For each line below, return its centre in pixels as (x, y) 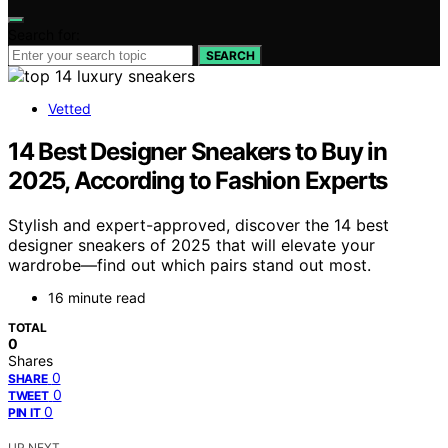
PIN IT (24, 412)
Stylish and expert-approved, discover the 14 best (198, 224)
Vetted (69, 108)
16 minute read (97, 297)
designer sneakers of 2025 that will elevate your (191, 244)
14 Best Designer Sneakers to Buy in (197, 151)
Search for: (44, 34)
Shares (30, 360)
